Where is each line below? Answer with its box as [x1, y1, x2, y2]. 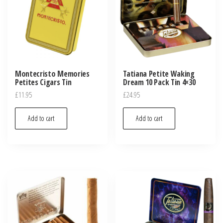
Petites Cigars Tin [15, 77, 72, 88]
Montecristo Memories [15, 68, 90, 80]
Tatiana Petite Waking [123, 68, 195, 80]
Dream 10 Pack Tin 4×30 [123, 77, 196, 88]
